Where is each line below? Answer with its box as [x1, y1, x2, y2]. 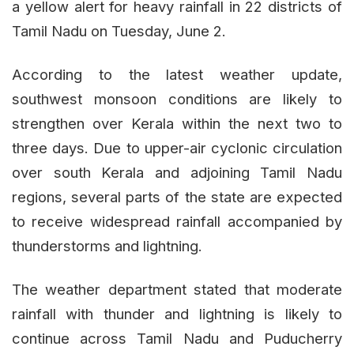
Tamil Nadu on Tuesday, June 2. [12, 22, 226, 40]
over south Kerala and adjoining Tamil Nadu [12, 164, 342, 182]
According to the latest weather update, [12, 66, 342, 84]
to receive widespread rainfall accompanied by [12, 213, 342, 231]
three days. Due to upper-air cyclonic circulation [12, 139, 342, 157]
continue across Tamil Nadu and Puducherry [12, 330, 342, 348]
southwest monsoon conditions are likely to [12, 90, 342, 108]
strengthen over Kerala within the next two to [12, 115, 342, 133]
